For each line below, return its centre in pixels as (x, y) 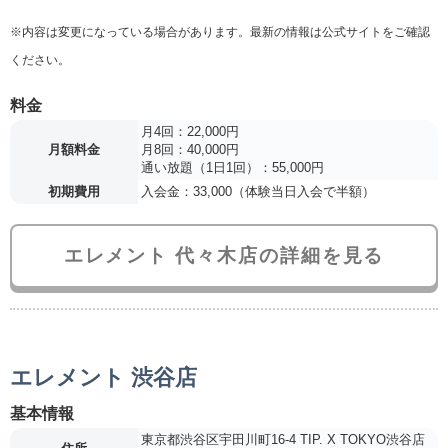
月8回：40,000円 (190, 150)
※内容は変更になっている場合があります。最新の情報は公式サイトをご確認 (220, 31)
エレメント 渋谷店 (103, 378)
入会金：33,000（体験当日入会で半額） (258, 192)
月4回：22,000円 (190, 132)
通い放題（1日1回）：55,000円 (232, 168)
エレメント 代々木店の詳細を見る (224, 256)
